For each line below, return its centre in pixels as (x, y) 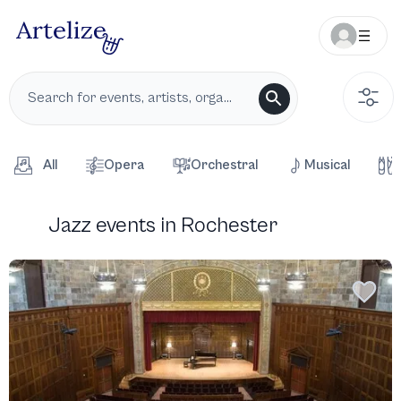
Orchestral (224, 165)
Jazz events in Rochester (163, 226)
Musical (327, 165)
